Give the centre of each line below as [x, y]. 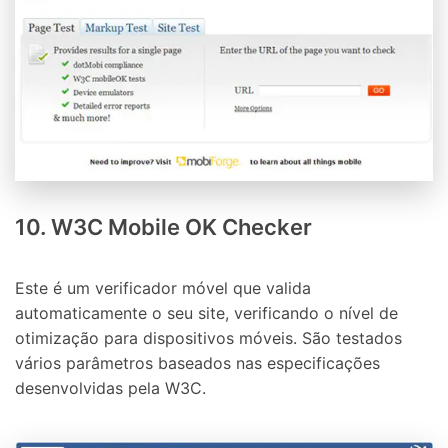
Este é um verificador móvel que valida [163, 288]
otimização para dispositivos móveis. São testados [208, 338]
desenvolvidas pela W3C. [110, 388]
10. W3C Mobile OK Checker [163, 226]
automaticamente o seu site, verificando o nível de [206, 313]
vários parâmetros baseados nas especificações [197, 363]
